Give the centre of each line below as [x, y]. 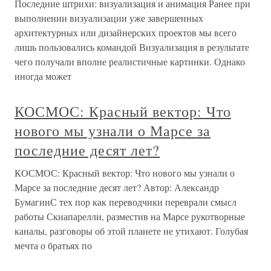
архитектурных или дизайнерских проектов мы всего [126, 33]
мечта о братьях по [53, 246]
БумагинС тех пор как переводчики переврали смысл [126, 202]
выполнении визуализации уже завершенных [109, 18]
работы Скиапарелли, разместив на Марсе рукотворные [130, 217]
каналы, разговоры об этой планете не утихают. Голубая [131, 231]
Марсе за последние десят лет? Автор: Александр [117, 188]
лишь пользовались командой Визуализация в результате [132, 47]
